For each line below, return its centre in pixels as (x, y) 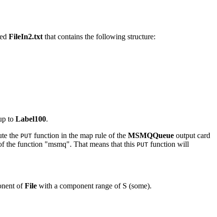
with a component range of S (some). (94, 186)
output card (192, 135)
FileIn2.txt (26, 36)
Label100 (31, 119)
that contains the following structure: (99, 36)
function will (169, 144)
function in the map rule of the (80, 135)
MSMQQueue (151, 135)
